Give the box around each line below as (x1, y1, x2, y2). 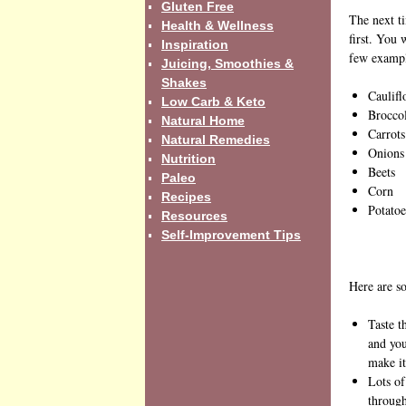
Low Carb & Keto (161, 93, 266, 109)
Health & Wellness (161, 17, 274, 33)
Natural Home (161, 112, 245, 128)
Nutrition (161, 150, 216, 166)
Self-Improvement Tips (161, 227, 301, 242)
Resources (161, 208, 227, 223)
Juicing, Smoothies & (161, 55, 294, 71)
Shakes (161, 74, 207, 90)
